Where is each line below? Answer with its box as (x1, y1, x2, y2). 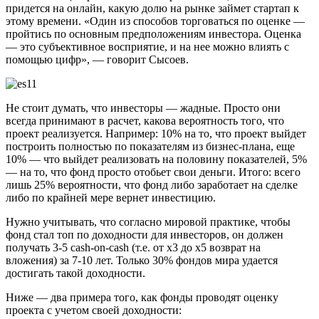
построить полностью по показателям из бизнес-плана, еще (6, 140, 295, 152)
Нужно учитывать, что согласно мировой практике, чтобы (6, 215, 291, 228)
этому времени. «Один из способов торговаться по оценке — (6, 14, 305, 27)
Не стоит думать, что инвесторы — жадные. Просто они (6, 101, 281, 114)
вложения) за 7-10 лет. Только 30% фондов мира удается (6, 253, 278, 266)
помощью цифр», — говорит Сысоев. (6, 53, 189, 66)
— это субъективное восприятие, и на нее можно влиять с (6, 40, 289, 53)
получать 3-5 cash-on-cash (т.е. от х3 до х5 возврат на (6, 241, 261, 253)
